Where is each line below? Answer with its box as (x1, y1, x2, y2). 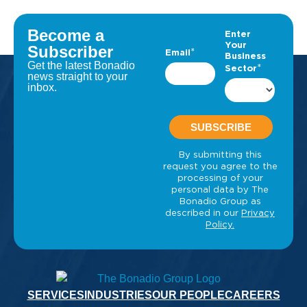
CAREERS (224, 288, 280, 301)
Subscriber (27, 42, 113, 62)
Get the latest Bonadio (27, 60, 135, 72)
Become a (27, 26, 104, 45)
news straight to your (27, 71, 127, 83)
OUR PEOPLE (151, 288, 225, 301)
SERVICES (27, 288, 84, 301)
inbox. (27, 82, 57, 94)
